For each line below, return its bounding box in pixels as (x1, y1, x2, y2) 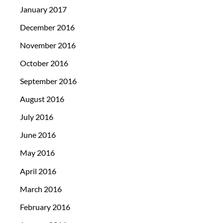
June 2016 (20, 130, 56, 140)
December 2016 (20, 22, 75, 32)
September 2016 (20, 76, 77, 86)
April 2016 (20, 166, 56, 176)
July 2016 (20, 112, 53, 122)
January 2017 (20, 4, 67, 14)
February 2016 (20, 202, 70, 212)
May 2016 (20, 148, 55, 158)
